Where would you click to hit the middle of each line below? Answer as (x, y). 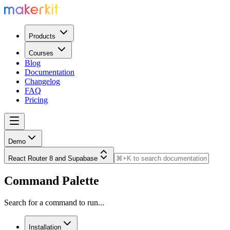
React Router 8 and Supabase (53, 159)
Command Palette (52, 180)
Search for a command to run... (54, 202)
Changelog (42, 82)
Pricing (36, 100)
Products (42, 36)
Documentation (50, 72)
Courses (41, 53)
